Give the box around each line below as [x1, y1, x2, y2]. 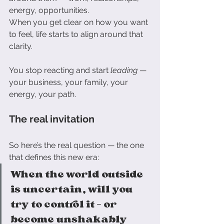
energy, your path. [9, 89, 76, 99]
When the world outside [10, 167, 145, 180]
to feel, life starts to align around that [9, 29, 145, 39]
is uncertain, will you [10, 182, 134, 195]
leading [110, 65, 137, 75]
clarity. [9, 41, 32, 51]
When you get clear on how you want [9, 17, 150, 27]
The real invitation [9, 112, 94, 125]
